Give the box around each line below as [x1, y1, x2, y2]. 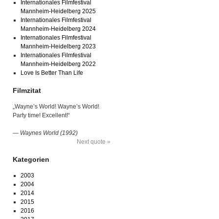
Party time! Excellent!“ [13, 112, 70, 119]
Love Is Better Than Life [20, 69, 83, 76]
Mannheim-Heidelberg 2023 [20, 43, 96, 50]
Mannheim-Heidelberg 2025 [20, 8, 96, 15]
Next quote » [77, 138, 110, 145]
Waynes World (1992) [20, 130, 78, 136]
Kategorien [13, 155, 49, 163]
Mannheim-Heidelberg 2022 [20, 61, 96, 67]
